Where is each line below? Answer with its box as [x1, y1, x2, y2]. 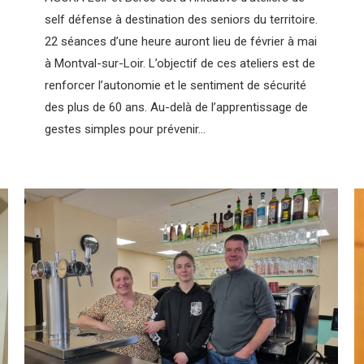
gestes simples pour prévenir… [45, 121, 206, 136]
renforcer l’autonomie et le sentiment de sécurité [45, 77, 306, 93]
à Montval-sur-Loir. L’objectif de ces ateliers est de [45, 55, 315, 71]
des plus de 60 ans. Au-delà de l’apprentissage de [45, 99, 308, 115]
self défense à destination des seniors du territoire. [45, 11, 318, 27]
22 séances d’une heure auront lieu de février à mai [45, 33, 317, 49]
